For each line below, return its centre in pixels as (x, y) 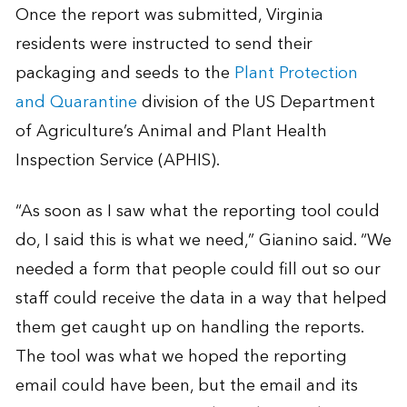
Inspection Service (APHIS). (117, 161)
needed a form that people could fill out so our (198, 270)
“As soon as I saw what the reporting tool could (197, 212)
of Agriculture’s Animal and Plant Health (171, 132)
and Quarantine (76, 103)
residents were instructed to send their (164, 45)
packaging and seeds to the (124, 74)
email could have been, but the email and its (186, 386)
